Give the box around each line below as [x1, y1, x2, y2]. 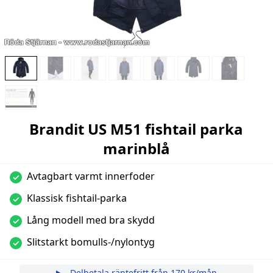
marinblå [102, 138, 170, 158]
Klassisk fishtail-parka [27, 191, 127, 205]
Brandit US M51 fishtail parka [29, 118, 244, 139]
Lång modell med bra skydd [27, 213, 155, 227]
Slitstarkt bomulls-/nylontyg [27, 235, 155, 249]
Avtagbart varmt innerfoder [27, 169, 155, 183]
